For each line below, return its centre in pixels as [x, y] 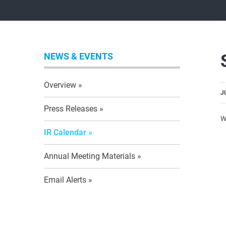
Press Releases [71, 108]
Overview [60, 85]
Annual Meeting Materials [90, 156]
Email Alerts [65, 180]
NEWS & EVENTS [78, 56]
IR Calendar [65, 132]
